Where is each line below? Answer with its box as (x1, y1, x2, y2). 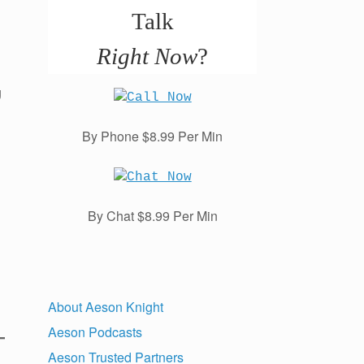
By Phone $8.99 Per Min (82, 127, 223, 146)
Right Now (97, 43, 198, 70)
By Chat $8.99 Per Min (87, 206, 218, 226)
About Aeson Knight (48, 297, 164, 317)
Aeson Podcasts (48, 323, 143, 342)
